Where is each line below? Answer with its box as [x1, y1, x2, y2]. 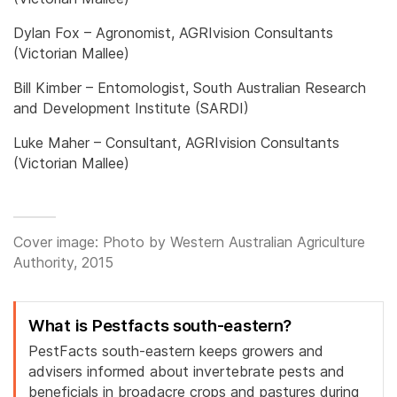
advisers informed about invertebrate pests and [28, 362, 345, 380]
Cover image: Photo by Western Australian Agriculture [13, 232, 365, 251]
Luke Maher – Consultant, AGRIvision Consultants [13, 133, 339, 152]
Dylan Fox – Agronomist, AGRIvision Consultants [13, 23, 333, 42]
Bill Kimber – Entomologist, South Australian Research [13, 78, 366, 97]
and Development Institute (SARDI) [13, 98, 249, 117]
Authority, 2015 [13, 253, 113, 271]
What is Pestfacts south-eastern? [28, 315, 292, 335]
